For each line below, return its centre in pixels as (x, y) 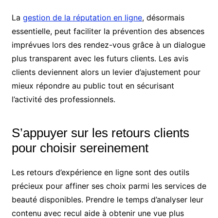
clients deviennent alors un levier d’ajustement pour (106, 72)
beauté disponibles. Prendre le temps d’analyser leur (107, 200)
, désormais (163, 18)
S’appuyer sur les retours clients (100, 133)
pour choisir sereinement (80, 148)
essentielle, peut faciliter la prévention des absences (108, 31)
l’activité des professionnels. (63, 100)
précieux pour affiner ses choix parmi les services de (109, 186)
